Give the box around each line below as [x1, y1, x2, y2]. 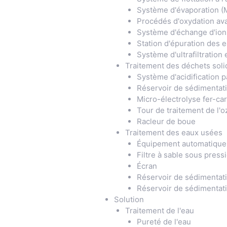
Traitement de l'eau [125, 205, 194, 215]
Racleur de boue [136, 116, 196, 126]
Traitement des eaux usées [125, 127, 222, 137]
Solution [113, 194, 144, 204]
